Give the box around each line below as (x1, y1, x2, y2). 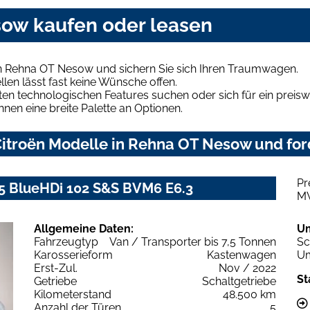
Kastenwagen (207, 248, 276, 262)
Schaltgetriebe (202, 274, 276, 288)
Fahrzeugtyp (34, 235, 98, 248)
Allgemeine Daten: (34, 221, 134, 235)
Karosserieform (34, 248, 113, 262)
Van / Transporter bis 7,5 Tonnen (109, 235, 276, 248)
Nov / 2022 (219, 261, 276, 275)
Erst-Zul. (34, 261, 77, 275)
